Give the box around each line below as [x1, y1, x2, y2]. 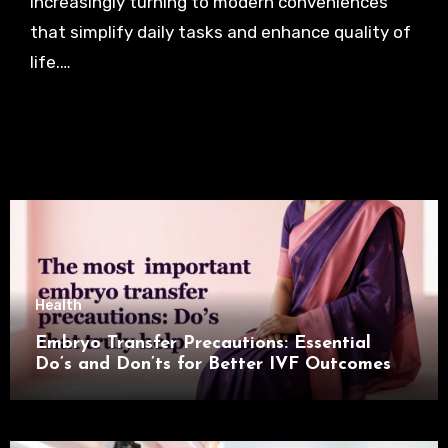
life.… [29, 51, 71, 72]
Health [34, 297, 82, 315]
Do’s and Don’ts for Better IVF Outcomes [34, 355, 391, 375]
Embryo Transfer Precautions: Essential [34, 334, 371, 354]
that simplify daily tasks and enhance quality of [29, 21, 411, 42]
